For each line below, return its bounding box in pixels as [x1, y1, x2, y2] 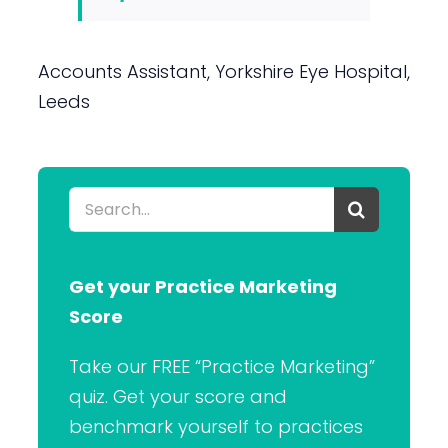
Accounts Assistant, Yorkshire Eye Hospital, [37, 58, 410, 84]
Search [67, 187, 131, 213]
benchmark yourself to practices [68, 413, 363, 439]
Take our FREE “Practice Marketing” [68, 353, 375, 379]
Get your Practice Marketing [68, 273, 337, 299]
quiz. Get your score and [68, 383, 287, 409]
